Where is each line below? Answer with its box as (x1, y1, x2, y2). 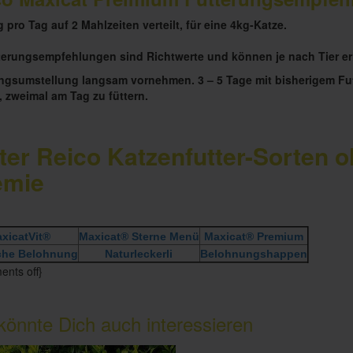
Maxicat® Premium (203, 230, 303, 243)
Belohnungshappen (199, 247, 307, 261)
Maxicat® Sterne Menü (78, 230, 199, 243)
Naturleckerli (105, 247, 173, 261)
